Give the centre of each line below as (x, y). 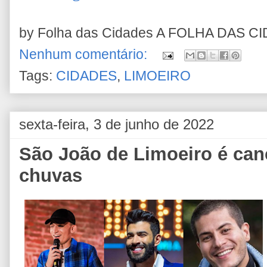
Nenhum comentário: (85, 55)
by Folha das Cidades (88, 33)
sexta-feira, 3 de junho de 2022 (117, 125)
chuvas (51, 176)
